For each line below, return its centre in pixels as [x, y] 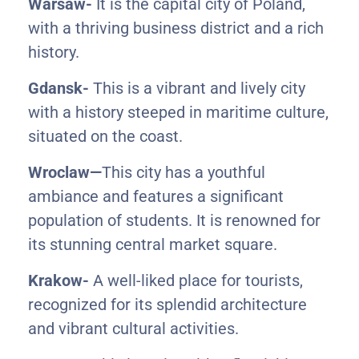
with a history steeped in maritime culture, [178, 112]
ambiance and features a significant [156, 196]
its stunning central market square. [153, 244]
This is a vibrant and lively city [197, 88]
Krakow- [58, 280]
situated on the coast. [105, 136]
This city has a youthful [184, 172]
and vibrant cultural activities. [133, 328]
